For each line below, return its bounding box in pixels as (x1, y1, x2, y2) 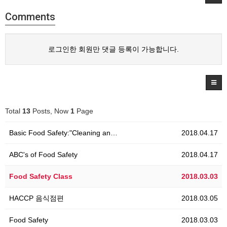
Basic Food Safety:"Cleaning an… (9, 128, 118, 137)
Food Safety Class (9, 172, 72, 180)
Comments (5, 10, 55, 23)
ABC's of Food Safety (9, 150, 78, 159)
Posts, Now (30, 106, 70, 115)
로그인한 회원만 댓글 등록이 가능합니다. (48, 45, 179, 53)
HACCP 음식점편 (9, 194, 64, 202)
